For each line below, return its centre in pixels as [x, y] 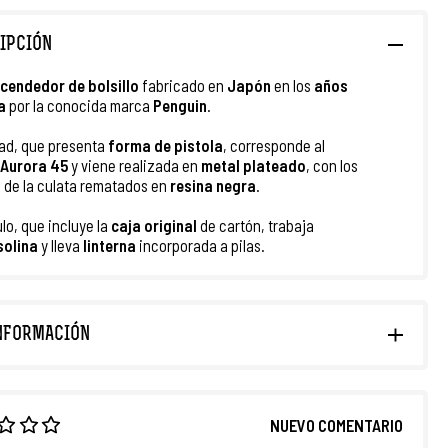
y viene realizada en [136, 165]
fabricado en [184, 85]
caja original [154, 225]
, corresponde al [274, 145]
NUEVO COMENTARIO [336, 425]
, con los [332, 165]
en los [292, 85]
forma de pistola [165, 145]
